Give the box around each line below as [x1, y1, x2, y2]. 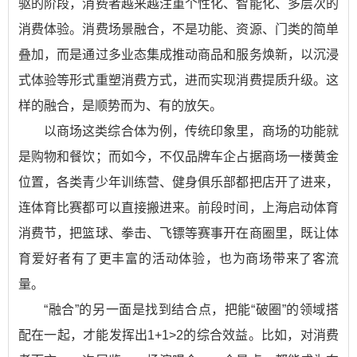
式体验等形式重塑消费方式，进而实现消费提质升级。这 [18, 73, 339, 87]
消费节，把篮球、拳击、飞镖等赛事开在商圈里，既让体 [18, 226, 339, 240]
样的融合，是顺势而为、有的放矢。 [18, 99, 222, 112]
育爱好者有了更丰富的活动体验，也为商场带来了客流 [18, 252, 339, 265]
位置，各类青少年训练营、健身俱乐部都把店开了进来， [18, 175, 339, 189]
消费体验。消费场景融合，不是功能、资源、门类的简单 [18, 22, 339, 36]
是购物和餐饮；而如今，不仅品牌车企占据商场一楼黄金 [18, 150, 339, 163]
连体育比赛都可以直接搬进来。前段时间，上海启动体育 [18, 201, 339, 214]
